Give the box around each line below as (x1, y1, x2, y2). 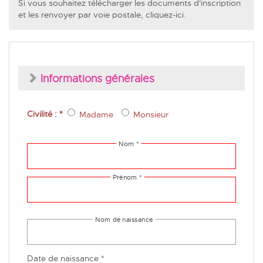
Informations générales (41, 72, 154, 85)
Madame (79, 109, 113, 120)
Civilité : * (27, 108, 65, 119)
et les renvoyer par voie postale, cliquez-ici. (18, 9, 186, 20)
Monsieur (133, 109, 168, 120)
